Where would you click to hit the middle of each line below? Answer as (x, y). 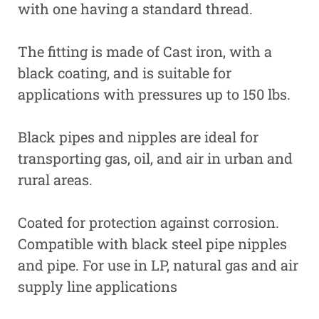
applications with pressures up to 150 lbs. (154, 94)
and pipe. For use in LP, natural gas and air (158, 265)
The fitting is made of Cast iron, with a (145, 51)
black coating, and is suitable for (125, 73)
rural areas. (55, 179)
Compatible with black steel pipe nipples (152, 244)
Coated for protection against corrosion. (148, 222)
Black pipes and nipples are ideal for (138, 137)
